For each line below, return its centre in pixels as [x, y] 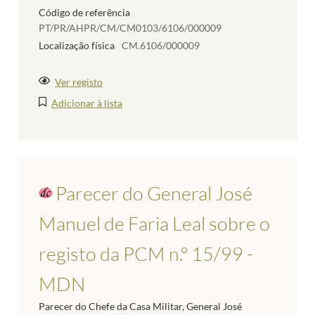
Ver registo [79, 82]
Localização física [77, 46]
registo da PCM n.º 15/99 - [146, 253]
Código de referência [84, 12]
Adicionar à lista [87, 103]
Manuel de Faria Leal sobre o [154, 223]
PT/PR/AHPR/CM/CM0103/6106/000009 [130, 27]
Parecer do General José [154, 193]
